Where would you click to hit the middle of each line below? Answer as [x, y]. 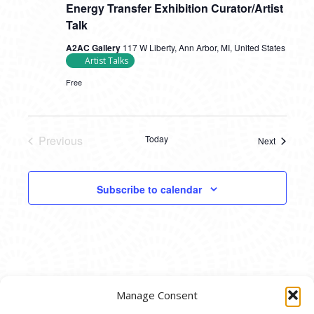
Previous [60, 141]
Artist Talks [106, 61]
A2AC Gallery [94, 48]
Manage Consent [157, 295]
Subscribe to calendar [149, 189]
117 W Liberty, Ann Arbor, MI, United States [204, 48]
